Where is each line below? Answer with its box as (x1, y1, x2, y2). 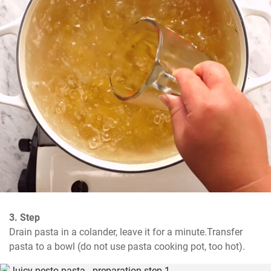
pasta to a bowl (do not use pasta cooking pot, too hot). (9, 241, 245, 252)
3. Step (9, 212, 40, 223)
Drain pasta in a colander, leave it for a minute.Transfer (9, 226, 243, 238)
